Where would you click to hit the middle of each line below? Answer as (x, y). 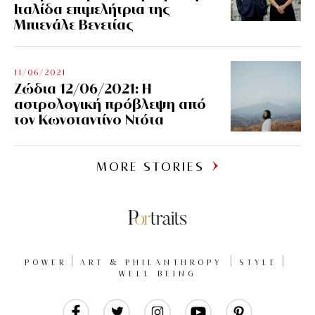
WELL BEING (157, 273)
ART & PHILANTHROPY (151, 262)
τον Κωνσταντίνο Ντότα (89, 119)
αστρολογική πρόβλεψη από (110, 103)
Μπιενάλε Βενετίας (74, 24)
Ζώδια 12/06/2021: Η (83, 88)
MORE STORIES (150, 166)
